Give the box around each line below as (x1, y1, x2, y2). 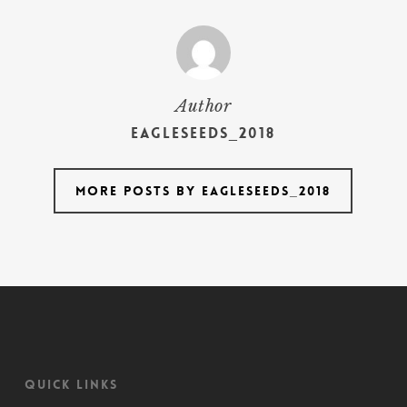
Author (175, 95, 232, 116)
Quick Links (24, 376, 118, 392)
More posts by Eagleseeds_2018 (75, 182, 332, 199)
